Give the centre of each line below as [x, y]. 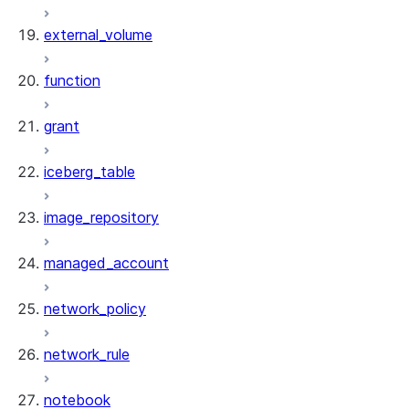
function [72, 80]
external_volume [98, 35]
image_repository [101, 217]
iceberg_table [89, 172]
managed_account [106, 263]
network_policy [95, 309]
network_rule [87, 354]
